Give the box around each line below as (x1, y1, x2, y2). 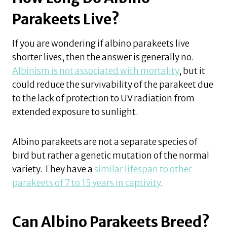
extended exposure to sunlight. (12, 106, 138, 118)
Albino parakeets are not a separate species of (12, 136, 198, 147)
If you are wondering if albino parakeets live (12, 37, 190, 49)
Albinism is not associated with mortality (12, 65, 179, 77)
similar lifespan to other (94, 163, 192, 175)
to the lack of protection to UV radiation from (12, 92, 195, 104)
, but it (179, 65, 205, 77)
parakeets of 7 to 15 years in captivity (12, 177, 161, 188)
